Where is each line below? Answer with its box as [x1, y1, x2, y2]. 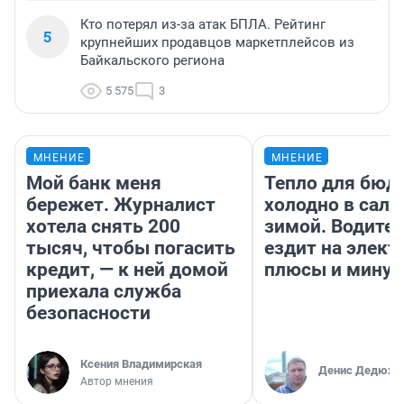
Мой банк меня [26, 172, 161, 195]
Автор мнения [80, 375, 153, 389]
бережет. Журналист [26, 194, 216, 216]
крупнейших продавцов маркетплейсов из [80, 34, 354, 51]
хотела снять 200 [26, 216, 180, 238]
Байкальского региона [80, 52, 225, 69]
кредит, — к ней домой [26, 259, 228, 281]
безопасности [26, 302, 151, 325]
